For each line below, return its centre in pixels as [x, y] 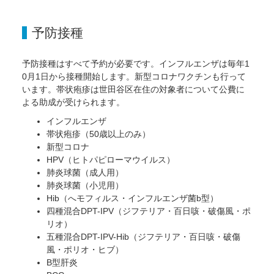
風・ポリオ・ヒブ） [85, 250]
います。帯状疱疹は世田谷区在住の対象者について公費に [133, 90]
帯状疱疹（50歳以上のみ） [98, 134]
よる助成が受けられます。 [73, 102]
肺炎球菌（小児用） [85, 186]
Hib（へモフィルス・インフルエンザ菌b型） [132, 198]
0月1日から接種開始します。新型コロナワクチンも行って [134, 77]
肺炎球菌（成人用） [85, 173]
